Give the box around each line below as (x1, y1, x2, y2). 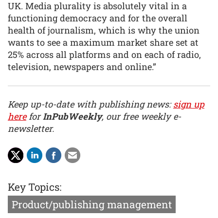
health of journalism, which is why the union (8, 24, 200, 36)
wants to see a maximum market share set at (8, 36, 199, 48)
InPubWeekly (43, 110, 102, 123)
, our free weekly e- (102, 110, 181, 123)
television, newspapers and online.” (8, 60, 156, 73)
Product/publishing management (12, 198, 172, 212)
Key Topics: (8, 180, 61, 194)
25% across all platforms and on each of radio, (8, 48, 201, 60)
